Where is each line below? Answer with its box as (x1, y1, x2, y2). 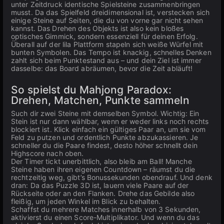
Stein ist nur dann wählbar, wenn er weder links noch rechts (11, 117, 209, 125)
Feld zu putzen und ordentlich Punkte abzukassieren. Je (11, 133, 198, 141)
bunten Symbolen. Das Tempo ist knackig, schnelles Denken (11, 48, 211, 56)
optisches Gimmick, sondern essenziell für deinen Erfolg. (11, 32, 198, 40)
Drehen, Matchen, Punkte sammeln (11, 94, 189, 106)
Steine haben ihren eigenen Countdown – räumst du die (11, 165, 195, 173)
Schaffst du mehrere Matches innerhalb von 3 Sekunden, (11, 205, 201, 213)
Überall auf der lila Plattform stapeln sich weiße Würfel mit (11, 40, 203, 48)
